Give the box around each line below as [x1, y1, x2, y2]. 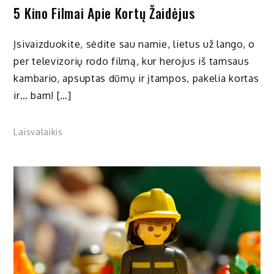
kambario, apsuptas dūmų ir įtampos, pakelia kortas [13, 72, 259, 84]
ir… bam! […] [13, 89, 72, 102]
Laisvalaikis [13, 126, 63, 137]
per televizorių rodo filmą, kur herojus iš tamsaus [13, 54, 250, 67]
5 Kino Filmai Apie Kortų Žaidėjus [13, 2, 195, 23]
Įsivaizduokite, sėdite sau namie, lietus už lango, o [13, 37, 255, 50]
